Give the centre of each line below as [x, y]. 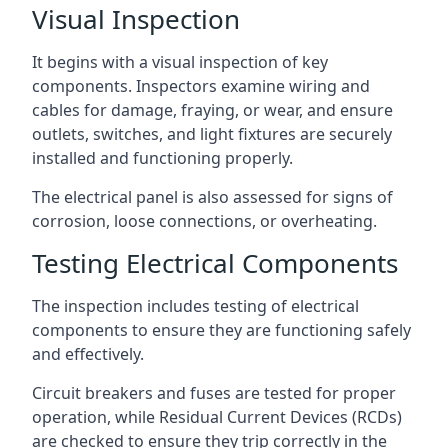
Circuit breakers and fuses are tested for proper [214, 392]
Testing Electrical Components [215, 262]
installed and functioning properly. [162, 157]
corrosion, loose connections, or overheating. [204, 220]
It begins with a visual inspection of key [180, 61]
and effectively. [88, 353]
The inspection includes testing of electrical [195, 305]
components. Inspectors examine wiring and [201, 85]
